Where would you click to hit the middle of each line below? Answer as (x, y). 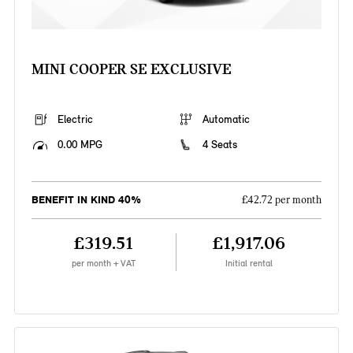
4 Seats (220, 145)
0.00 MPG (80, 145)
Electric (75, 120)
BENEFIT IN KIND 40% (86, 200)
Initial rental (249, 264)
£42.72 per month (282, 201)
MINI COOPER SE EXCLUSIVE (131, 69)
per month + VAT (103, 264)
